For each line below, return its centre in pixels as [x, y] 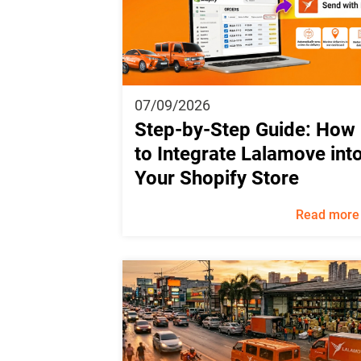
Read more [327, 214]
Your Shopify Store [217, 178]
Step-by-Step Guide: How [245, 129]
